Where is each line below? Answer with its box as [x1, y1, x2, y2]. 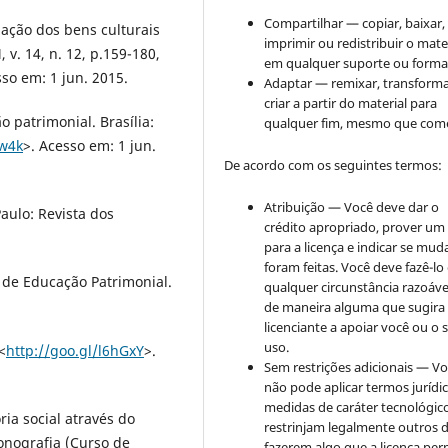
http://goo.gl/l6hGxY [6, 340, 144, 360]
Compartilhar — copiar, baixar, [264, 13, 446, 32]
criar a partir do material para [264, 93, 438, 112]
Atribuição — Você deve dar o [264, 197, 440, 216]
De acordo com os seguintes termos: [224, 155, 443, 174]
